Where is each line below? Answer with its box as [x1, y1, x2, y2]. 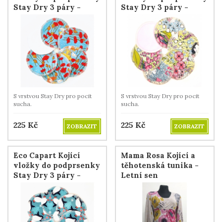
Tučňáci [13, 180, 44, 190]
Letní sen [121, 170, 158, 180]
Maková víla [13, 12, 61, 22]
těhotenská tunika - [121, 160, 199, 170]
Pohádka [121, 12, 155, 22]
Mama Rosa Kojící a [121, 150, 195, 160]
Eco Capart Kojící [13, 150, 80, 160]
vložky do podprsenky [13, 160, 100, 170]
